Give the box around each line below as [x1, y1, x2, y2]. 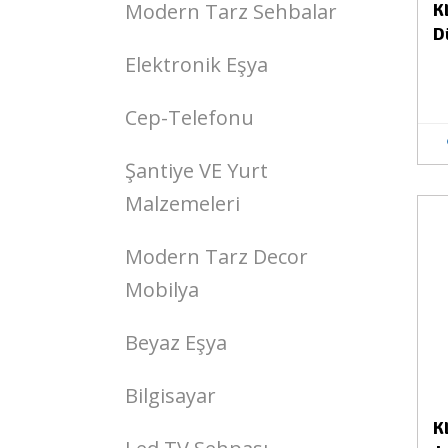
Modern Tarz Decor [125, 243, 308, 270]
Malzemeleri [125, 190, 240, 217]
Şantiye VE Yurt [125, 157, 268, 184]
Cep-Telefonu [125, 104, 254, 131]
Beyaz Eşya [125, 329, 227, 356]
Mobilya [125, 276, 199, 303]
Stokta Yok [318, 218, 374, 233]
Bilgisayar [125, 382, 216, 409]
